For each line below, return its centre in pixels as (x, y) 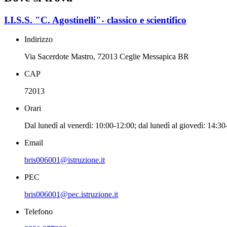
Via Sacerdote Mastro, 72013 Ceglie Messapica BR (107, 57)
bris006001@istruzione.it (65, 160)
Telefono (39, 212)
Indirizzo (39, 40)
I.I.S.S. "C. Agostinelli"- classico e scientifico (95, 20)
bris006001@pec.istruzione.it (71, 195)
